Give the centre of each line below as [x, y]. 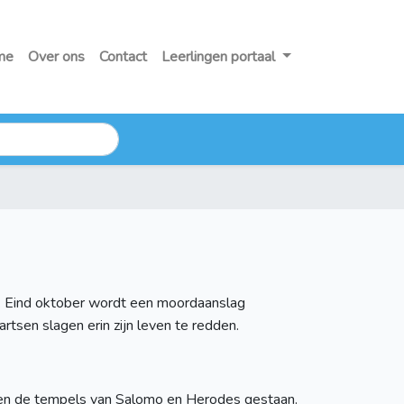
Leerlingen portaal [220, 56]
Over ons [57, 56]
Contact [124, 56]
